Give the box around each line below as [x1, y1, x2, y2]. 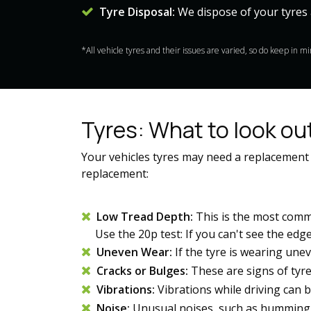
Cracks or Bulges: [96, 263, 191, 278]
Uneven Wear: [96, 244, 175, 260]
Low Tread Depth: [96, 209, 196, 224]
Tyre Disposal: [94, 4, 178, 19]
